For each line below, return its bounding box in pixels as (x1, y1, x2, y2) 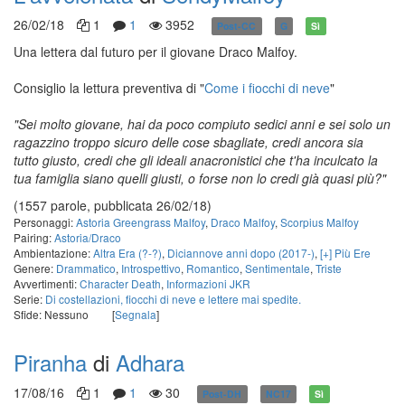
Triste (316, 260, 342, 276)
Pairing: (14, 230, 54, 245)
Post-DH (202, 387, 242, 400)
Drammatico (56, 260, 116, 276)
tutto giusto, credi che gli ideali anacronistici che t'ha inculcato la (14, 151, 378, 169)
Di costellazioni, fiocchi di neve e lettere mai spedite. (45, 291, 301, 306)
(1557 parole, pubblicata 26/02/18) (14, 196, 212, 214)
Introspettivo (121, 260, 181, 276)
